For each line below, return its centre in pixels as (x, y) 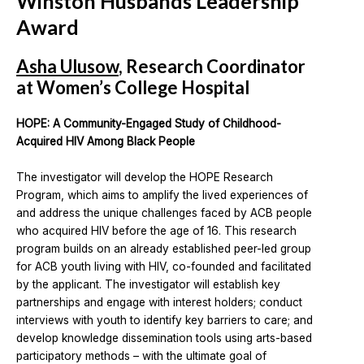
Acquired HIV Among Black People (106, 141)
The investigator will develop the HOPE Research (145, 177)
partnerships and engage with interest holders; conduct (159, 302)
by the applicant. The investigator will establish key (148, 284)
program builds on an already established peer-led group (164, 248)
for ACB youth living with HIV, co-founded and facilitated (164, 266)
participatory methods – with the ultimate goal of (141, 355)
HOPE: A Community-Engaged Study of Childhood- (149, 123)
